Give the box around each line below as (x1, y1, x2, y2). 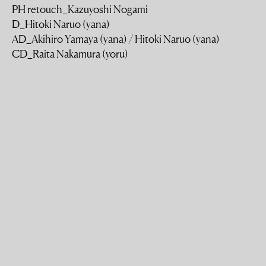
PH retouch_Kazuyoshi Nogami (12, 2, 148, 15)
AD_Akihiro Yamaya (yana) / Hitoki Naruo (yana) (12, 32, 220, 45)
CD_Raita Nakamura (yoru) (12, 47, 128, 60)
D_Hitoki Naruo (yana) (12, 17, 110, 30)
